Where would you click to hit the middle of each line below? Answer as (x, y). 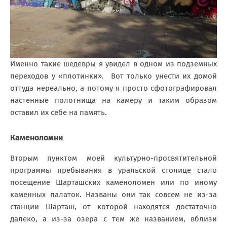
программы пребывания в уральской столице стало (113, 171)
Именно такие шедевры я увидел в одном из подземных (113, 64)
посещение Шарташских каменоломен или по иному (113, 183)
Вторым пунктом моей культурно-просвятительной (113, 158)
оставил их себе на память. (59, 113)
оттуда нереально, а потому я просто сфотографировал (113, 88)
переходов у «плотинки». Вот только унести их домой (113, 76)
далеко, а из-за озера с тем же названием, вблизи (113, 219)
